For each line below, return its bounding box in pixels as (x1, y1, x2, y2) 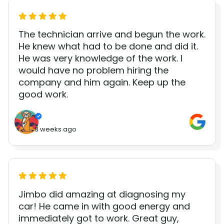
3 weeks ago (34, 124, 76, 134)
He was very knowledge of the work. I (18, 51, 182, 64)
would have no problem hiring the (18, 63, 168, 76)
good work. (18, 87, 68, 100)
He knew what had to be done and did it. (18, 39, 198, 52)
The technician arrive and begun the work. (18, 27, 205, 40)
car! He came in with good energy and (18, 199, 190, 212)
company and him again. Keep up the (18, 75, 185, 88)
